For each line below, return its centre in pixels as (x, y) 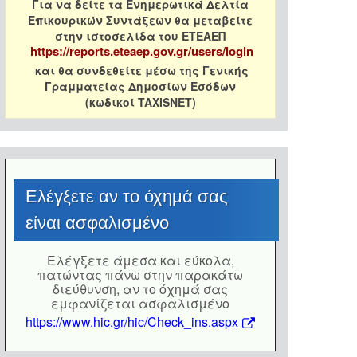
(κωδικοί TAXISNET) (140, 102)
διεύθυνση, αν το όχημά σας (140, 289)
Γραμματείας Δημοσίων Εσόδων (140, 86)
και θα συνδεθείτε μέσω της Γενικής (140, 70)
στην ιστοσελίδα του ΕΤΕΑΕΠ (140, 36)
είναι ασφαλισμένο (97, 223)
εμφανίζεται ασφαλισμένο (140, 303)
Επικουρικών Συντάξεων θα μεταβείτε (140, 20)
